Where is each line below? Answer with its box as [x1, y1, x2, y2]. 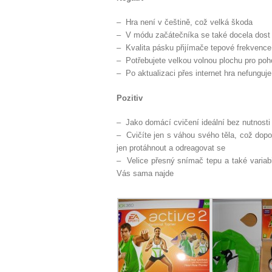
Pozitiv [117, 93, 143, 103]
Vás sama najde [117, 169, 174, 178]
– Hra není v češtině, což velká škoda [117, 18, 253, 27]
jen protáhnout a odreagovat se [117, 143, 225, 152]
